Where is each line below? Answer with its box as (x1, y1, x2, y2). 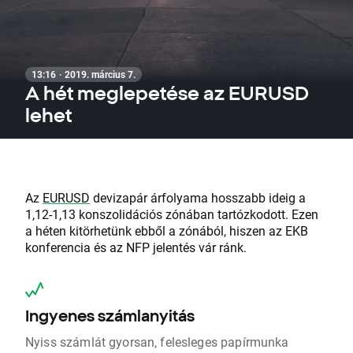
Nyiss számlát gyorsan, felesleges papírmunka (25, 333, 289, 350)
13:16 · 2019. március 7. (32, 68, 136, 80)
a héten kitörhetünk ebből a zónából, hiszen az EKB (25, 222, 308, 239)
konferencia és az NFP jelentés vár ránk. (25, 239, 247, 255)
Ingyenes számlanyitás (25, 307, 195, 325)
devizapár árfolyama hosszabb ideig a (90, 189, 306, 206)
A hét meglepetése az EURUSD (25, 82, 309, 104)
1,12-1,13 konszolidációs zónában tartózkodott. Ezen (25, 206, 318, 222)
